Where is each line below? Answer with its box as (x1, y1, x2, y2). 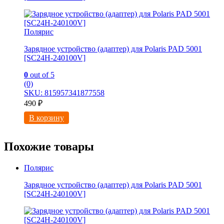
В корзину (29, 113, 64, 122)
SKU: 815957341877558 (24, 88, 104, 97)
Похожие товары (4, 140, 94, 153)
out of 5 (28, 70, 54, 79)
